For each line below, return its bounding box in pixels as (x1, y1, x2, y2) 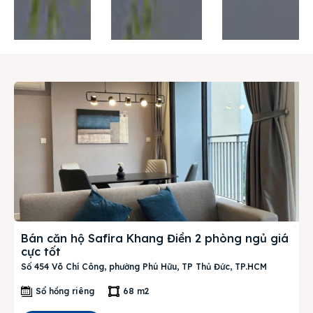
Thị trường (21, 20, 91, 37)
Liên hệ (21, 52, 68, 70)
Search (244, 111, 282, 125)
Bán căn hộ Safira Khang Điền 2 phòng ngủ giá (21, 231, 289, 245)
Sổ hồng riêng (36, 286, 94, 296)
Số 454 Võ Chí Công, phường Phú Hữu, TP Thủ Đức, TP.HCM (21, 261, 267, 272)
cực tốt (21, 245, 61, 259)
